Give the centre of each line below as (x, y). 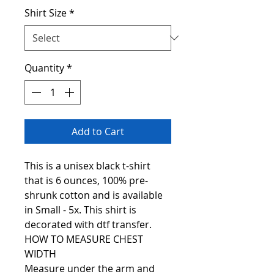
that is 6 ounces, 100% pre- (86, 181)
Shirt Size (46, 13)
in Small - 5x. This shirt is (80, 210)
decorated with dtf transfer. (88, 225)
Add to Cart (98, 132)
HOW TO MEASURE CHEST (84, 239)
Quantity (44, 68)
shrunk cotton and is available (94, 195)
